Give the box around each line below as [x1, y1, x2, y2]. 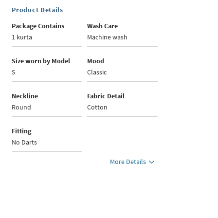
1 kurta [12, 33, 33, 41]
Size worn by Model [12, 56, 71, 65]
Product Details [12, 5, 63, 14]
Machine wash [87, 33, 128, 41]
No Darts [12, 138, 37, 146]
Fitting [12, 127, 32, 135]
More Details [110, 157, 146, 166]
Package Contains [12, 21, 65, 30]
